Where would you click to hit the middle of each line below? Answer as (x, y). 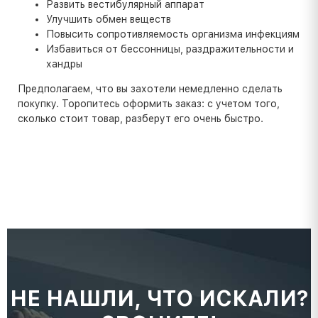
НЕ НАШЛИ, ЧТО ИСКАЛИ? (159, 298)
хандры (64, 64)
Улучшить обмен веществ (109, 19)
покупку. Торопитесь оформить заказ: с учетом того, (149, 103)
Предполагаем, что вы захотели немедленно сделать (150, 88)
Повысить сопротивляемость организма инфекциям (173, 34)
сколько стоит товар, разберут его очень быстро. (141, 118)
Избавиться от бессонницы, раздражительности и (170, 49)
